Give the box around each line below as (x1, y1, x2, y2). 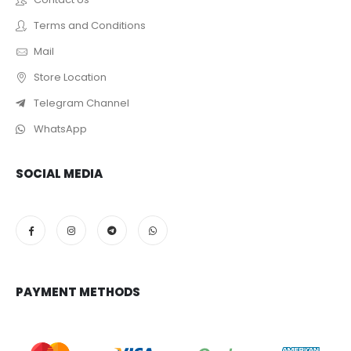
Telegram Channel (33, 96, 129, 111)
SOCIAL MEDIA (16, 165, 103, 182)
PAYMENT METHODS (16, 283, 140, 300)
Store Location (33, 70, 107, 85)
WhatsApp (33, 121, 87, 137)
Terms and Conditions (33, 18, 146, 34)
